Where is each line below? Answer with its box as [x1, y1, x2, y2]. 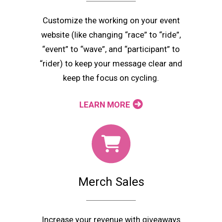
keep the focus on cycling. [63, 73, 159, 83]
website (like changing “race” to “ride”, [41, 30, 181, 40]
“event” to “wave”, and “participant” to [42, 44, 180, 54]
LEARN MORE [79, 100, 130, 110]
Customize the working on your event [42, 15, 180, 25]
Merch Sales [78, 175, 144, 189]
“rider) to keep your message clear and [40, 58, 182, 68]
